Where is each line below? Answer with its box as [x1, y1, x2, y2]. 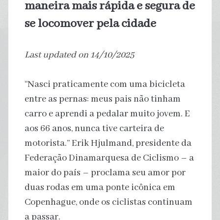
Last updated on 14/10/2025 [24, 49, 134, 61]
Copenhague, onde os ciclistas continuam [24, 196, 192, 208]
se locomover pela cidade [24, 16, 156, 31]
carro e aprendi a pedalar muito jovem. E [24, 108, 190, 120]
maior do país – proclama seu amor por [24, 166, 186, 179]
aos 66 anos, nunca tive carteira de [24, 122, 164, 135]
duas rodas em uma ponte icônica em [24, 181, 175, 193]
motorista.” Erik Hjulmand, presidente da [24, 137, 192, 149]
